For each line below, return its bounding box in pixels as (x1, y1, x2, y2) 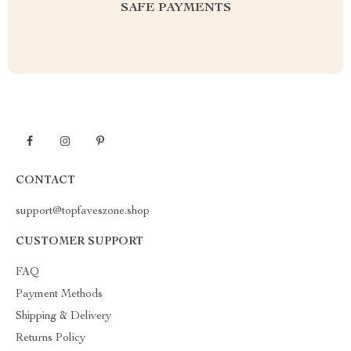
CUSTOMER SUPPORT (16, 237, 143, 248)
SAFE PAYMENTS (120, 2, 231, 16)
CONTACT (16, 175, 75, 187)
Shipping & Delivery (16, 311, 111, 323)
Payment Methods (16, 289, 103, 301)
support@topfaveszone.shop (16, 206, 150, 218)
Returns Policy (16, 333, 85, 345)
